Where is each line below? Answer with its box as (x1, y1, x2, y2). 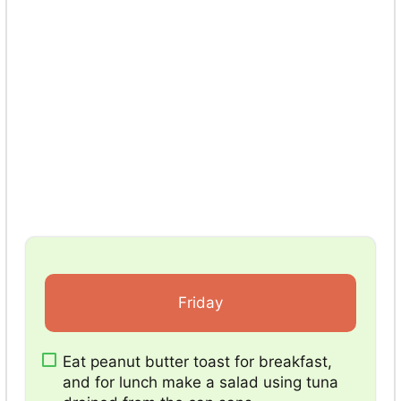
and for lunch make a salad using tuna (63, 372, 338, 391)
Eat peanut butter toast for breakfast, (63, 352, 332, 371)
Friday (178, 293, 223, 311)
